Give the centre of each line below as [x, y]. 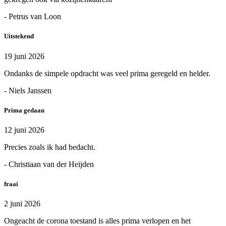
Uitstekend [19, 36]
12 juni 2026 [24, 130]
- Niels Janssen [28, 90]
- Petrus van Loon [33, 17]
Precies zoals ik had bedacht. [50, 147]
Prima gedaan [24, 110]
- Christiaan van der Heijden [49, 164]
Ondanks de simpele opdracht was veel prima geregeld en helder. [107, 73]
